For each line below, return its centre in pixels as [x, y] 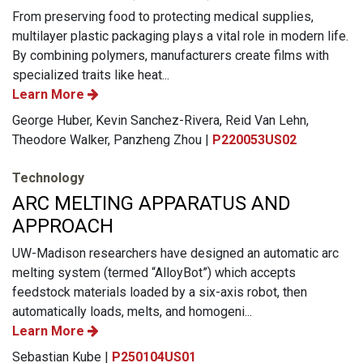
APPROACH [63, 226]
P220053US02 [254, 139]
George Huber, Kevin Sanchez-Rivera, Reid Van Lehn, [160, 120]
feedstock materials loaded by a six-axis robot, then [160, 292]
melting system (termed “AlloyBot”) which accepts [154, 272]
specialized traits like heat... [91, 75]
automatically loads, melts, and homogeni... [132, 311]
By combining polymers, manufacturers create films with [171, 55]
